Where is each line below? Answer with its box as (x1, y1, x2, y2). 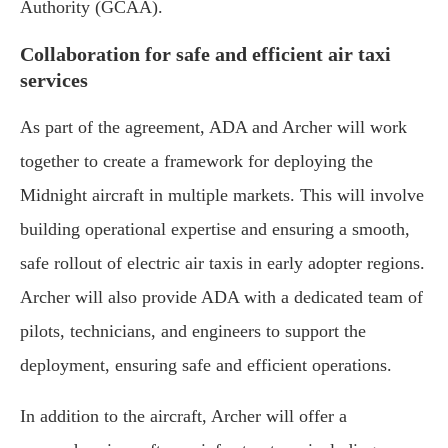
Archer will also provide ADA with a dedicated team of (20, 286, 423, 307)
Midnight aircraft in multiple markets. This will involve (20, 184, 424, 205)
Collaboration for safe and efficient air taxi (20, 42, 391, 65)
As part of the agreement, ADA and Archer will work (20, 116, 407, 137)
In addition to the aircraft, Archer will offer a (20, 405, 347, 426)
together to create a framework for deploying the (20, 150, 373, 171)
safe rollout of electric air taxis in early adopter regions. (20, 252, 425, 273)
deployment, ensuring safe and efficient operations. (20, 354, 392, 375)
